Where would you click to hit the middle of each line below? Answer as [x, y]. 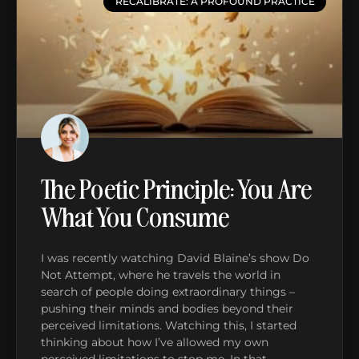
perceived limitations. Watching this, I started [169, 325]
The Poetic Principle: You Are [176, 187]
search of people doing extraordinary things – [168, 291]
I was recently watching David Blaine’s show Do [175, 258]
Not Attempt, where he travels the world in [161, 274]
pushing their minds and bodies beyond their [167, 308]
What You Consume [135, 215]
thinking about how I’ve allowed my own [155, 342]
